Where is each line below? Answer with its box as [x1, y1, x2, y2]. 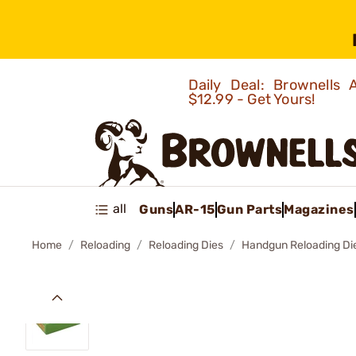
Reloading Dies [149, 238, 223, 252]
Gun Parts [216, 201, 282, 217]
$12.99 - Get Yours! [188, 91, 319, 108]
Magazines [284, 201, 354, 217]
